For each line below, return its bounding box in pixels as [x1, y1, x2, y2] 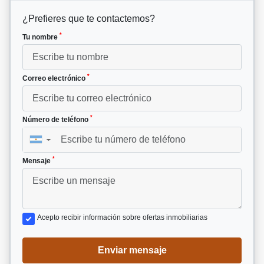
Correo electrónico [22, 74, 87, 82]
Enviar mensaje [97, 245, 167, 255]
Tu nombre [22, 32, 60, 41]
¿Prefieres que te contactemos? [22, 13, 155, 24]
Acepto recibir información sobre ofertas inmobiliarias [37, 213, 207, 222]
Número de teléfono [22, 115, 90, 124]
